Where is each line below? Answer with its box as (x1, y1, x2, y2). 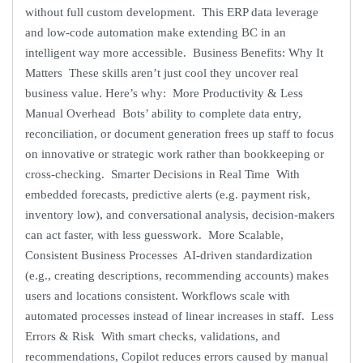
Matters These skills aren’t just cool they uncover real (25, 66, 298, 79)
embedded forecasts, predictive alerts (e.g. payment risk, (25, 187, 310, 201)
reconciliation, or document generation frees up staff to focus (25, 126, 334, 140)
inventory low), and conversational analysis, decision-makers (25, 207, 335, 221)
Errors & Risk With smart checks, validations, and (25, 329, 280, 343)
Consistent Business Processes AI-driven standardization (25, 248, 313, 262)
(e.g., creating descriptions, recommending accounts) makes (25, 268, 329, 282)
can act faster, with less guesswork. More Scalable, (25, 228, 284, 241)
